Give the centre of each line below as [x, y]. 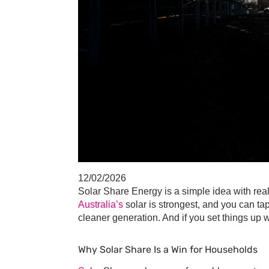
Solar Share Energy [120, 192]
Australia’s [101, 205]
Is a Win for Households [204, 250]
